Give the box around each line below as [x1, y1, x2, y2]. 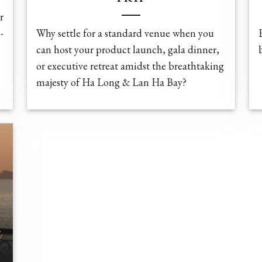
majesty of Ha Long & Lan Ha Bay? [36, 75, 189, 89]
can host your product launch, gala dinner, [36, 42, 219, 56]
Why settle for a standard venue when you [36, 26, 214, 40]
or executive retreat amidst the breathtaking [36, 58, 224, 73]
